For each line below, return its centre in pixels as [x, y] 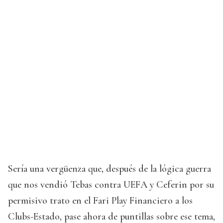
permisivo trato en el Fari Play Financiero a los [100, 200]
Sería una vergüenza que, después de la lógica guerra [110, 168]
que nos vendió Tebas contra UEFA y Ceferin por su [111, 184]
